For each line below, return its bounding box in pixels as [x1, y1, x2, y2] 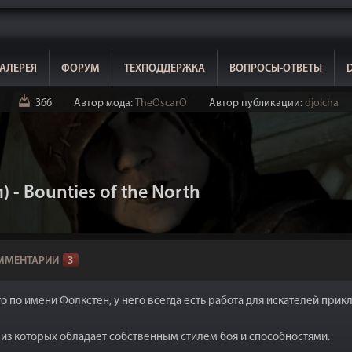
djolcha [304, 97, 339, 109]
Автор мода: [73, 97, 135, 109]
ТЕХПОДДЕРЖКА [124, 63, 205, 75]
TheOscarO [134, 97, 187, 109]
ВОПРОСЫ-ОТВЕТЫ [229, 63, 322, 75]
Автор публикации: [208, 97, 305, 109]
